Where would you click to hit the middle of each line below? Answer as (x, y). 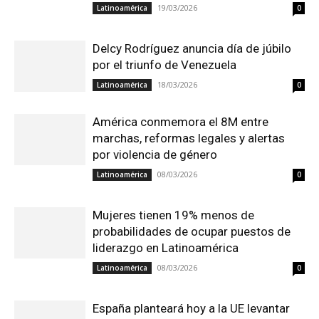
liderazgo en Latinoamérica (166, 247)
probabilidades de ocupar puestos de (192, 231)
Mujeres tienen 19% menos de (173, 215)
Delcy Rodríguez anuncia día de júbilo (192, 48)
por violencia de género (155, 154)
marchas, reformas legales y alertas (189, 138)
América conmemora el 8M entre (181, 121)
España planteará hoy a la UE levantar (191, 308)
